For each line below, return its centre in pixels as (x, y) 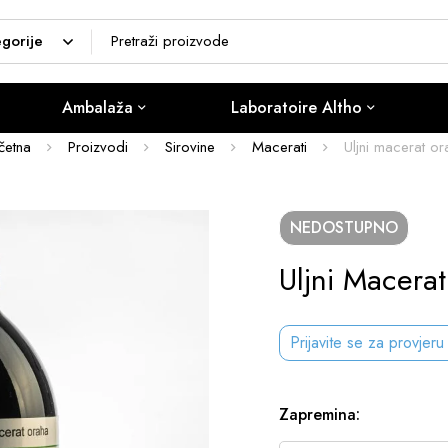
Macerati (279, 147)
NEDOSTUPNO (344, 227)
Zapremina (317, 414)
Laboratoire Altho (297, 107)
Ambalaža (98, 107)
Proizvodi (98, 147)
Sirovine (190, 147)
